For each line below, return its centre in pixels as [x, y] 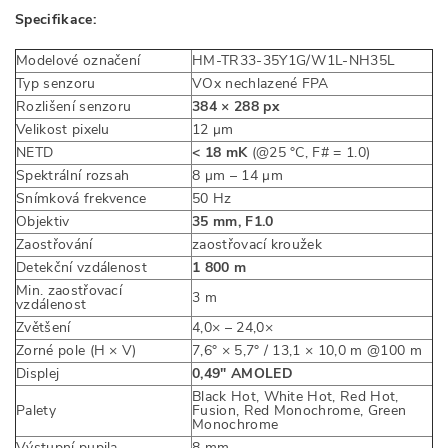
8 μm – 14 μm [237, 175]
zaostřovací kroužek [257, 244]
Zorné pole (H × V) [76, 350]
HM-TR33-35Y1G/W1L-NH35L [294, 60]
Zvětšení [43, 327]
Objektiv [43, 221]
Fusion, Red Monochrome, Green [299, 410]
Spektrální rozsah [73, 175]
